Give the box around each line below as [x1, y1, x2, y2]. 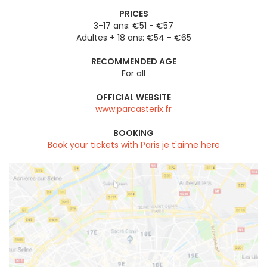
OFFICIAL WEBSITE [96, 91, 171, 103]
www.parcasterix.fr [95, 103, 172, 115]
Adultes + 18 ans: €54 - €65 [76, 31, 191, 44]
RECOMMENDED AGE [91, 55, 176, 67]
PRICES [119, 7, 148, 20]
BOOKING [113, 126, 154, 139]
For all [122, 67, 145, 79]
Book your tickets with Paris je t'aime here [47, 138, 220, 151]
